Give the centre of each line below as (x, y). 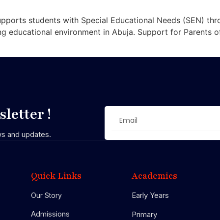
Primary (145, 214)
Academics (155, 176)
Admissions (50, 214)
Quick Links (56, 176)
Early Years (151, 195)
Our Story (46, 195)
